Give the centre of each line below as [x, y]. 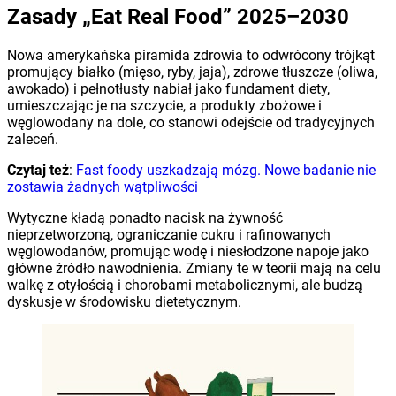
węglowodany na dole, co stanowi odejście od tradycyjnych [191, 122]
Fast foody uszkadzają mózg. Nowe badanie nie [226, 170]
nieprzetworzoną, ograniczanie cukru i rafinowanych [169, 234]
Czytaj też [38, 170]
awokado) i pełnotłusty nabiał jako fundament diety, [168, 88]
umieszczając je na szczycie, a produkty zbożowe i [164, 105]
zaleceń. [33, 139]
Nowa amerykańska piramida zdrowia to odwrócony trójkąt [191, 55]
